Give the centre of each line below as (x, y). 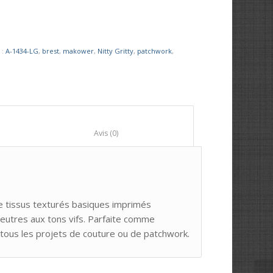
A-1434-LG (22, 51)
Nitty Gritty (116, 51)
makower (79, 51)
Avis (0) (150, 133)
